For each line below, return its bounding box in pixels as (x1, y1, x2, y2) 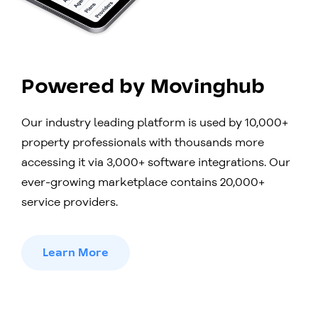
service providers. (21, 194, 118, 209)
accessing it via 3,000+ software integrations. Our (21, 155, 290, 170)
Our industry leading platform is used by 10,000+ (21, 115, 288, 130)
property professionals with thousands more (21, 135, 264, 150)
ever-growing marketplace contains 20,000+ (21, 175, 265, 190)
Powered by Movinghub (21, 78, 265, 98)
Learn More (43, 247, 109, 258)
